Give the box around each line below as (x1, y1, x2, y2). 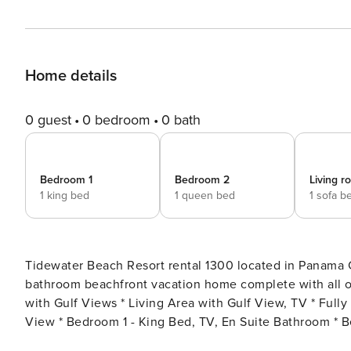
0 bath (161, 111, 201, 128)
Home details (25, 67, 117, 85)
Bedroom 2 (175, 173, 230, 186)
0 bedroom (82, 111, 150, 128)
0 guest (25, 111, 71, 128)
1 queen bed (175, 189, 235, 202)
